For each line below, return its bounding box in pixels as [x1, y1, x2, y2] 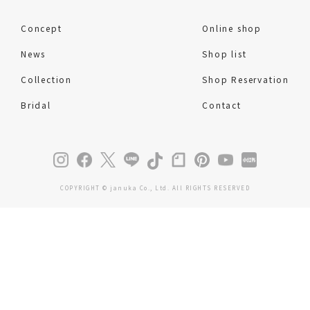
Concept [21, 21, 62, 34]
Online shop [202, 21, 262, 34]
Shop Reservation [202, 73, 289, 85]
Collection [21, 73, 72, 85]
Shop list [202, 47, 247, 60]
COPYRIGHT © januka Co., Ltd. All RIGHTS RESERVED [60, 184, 250, 192]
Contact [202, 98, 241, 111]
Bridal [21, 98, 51, 111]
